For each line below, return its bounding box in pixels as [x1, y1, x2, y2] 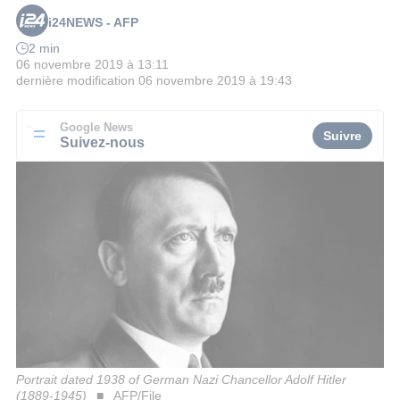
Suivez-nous [60, 133, 145, 150]
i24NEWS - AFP [48, 15, 138, 30]
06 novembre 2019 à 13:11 [16, 57, 169, 72]
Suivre [323, 128, 362, 143]
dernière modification [16, 73, 135, 88]
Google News [60, 121, 133, 134]
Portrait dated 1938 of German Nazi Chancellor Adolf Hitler [16, 371, 346, 387]
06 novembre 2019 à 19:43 [138, 73, 292, 88]
